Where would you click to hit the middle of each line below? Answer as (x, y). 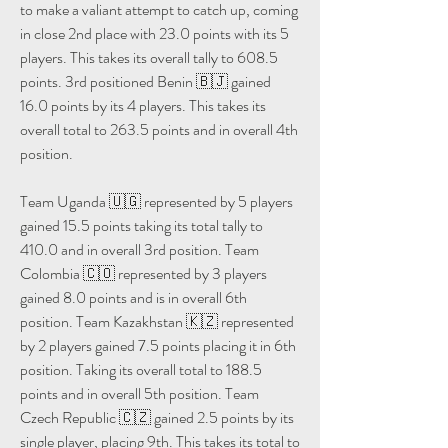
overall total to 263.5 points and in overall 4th (159, 129)
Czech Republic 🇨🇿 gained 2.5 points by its (157, 417)
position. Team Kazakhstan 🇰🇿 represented (157, 321)
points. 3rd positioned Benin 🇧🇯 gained (145, 81)
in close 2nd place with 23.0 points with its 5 (154, 33)
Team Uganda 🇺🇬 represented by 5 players (156, 201)
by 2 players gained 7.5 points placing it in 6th (158, 345)
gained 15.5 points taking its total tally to (141, 225)
